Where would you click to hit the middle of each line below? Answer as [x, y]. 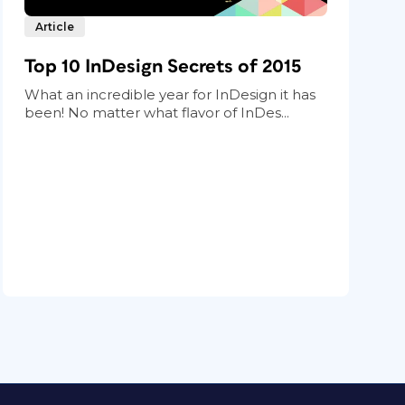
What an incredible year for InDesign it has [170, 94]
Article [55, 26]
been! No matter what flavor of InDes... [157, 112]
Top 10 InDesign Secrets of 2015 [163, 66]
